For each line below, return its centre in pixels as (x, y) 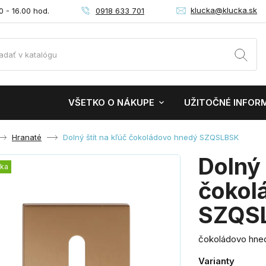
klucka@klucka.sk (224, 10)
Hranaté (27, 137)
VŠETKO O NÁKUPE (111, 102)
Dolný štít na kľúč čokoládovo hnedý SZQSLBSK (151, 137)
